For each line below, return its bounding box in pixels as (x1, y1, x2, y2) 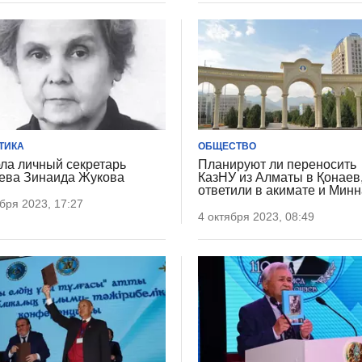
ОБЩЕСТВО (198, 140, 257, 152)
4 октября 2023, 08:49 (198, 209, 315, 223)
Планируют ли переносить (198, 157, 357, 171)
